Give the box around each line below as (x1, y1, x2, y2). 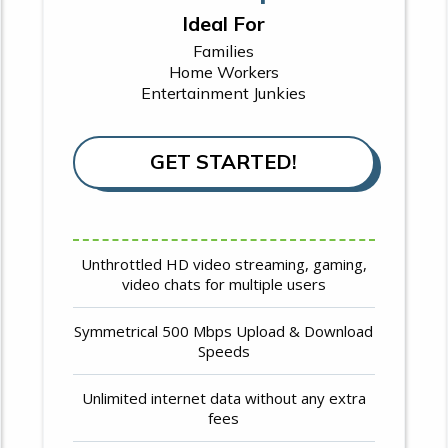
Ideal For (182, 10, 266, 36)
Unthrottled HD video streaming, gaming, (80, 253, 367, 274)
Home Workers (168, 61, 279, 82)
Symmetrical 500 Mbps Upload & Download (74, 320, 374, 341)
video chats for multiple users (121, 273, 326, 294)
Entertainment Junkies (141, 82, 307, 103)
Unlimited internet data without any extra (81, 387, 366, 408)
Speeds (197, 340, 250, 361)
